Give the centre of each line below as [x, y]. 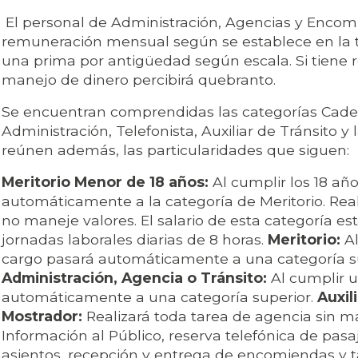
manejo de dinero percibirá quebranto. [139, 80]
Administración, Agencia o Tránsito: [136, 278]
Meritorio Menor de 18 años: [105, 182]
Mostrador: [42, 316]
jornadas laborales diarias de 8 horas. [135, 240]
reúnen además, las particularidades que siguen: [175, 150]
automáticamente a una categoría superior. [159, 297]
